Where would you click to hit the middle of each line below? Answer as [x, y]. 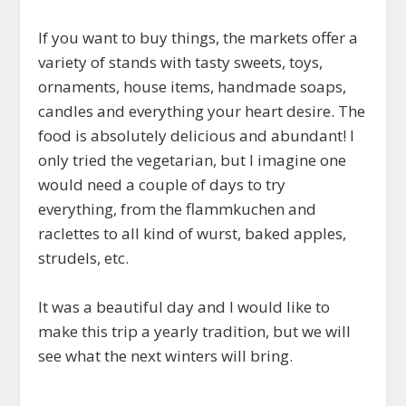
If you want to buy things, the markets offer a [198, 38]
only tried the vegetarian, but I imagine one [193, 160]
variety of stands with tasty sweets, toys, [181, 63]
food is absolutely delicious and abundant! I [197, 136]
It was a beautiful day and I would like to [184, 307]
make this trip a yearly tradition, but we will [195, 332]
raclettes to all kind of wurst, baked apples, [193, 234]
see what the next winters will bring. [166, 356]
